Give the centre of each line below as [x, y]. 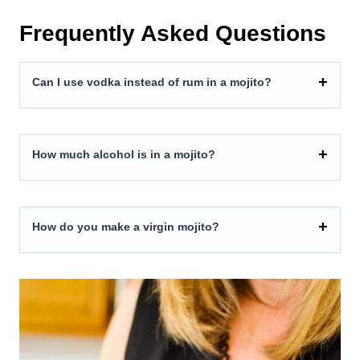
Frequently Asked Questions [173, 33]
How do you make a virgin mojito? [126, 226]
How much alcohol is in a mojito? [124, 154]
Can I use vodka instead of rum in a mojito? [152, 82]
